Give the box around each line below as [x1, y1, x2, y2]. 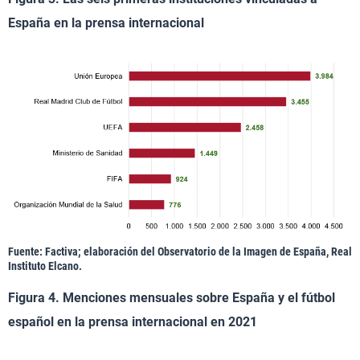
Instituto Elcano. [8, 259, 82, 272]
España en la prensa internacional [8, 15, 204, 31]
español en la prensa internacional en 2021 [8, 313, 257, 329]
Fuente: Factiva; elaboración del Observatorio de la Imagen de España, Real [8, 244, 352, 258]
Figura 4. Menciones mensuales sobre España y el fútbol [8, 289, 335, 305]
